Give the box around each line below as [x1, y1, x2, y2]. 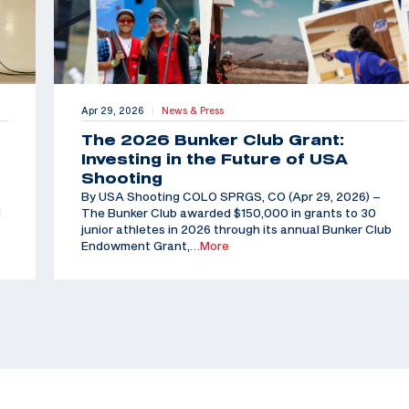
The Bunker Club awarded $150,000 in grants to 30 [80, 205, 376, 221]
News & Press [161, 105, 224, 117]
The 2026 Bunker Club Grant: [80, 131, 344, 149]
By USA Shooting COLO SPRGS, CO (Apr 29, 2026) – [80, 189, 381, 204]
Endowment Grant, [80, 238, 190, 254]
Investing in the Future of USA [80, 151, 348, 168]
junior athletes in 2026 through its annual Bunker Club [80, 222, 392, 237]
